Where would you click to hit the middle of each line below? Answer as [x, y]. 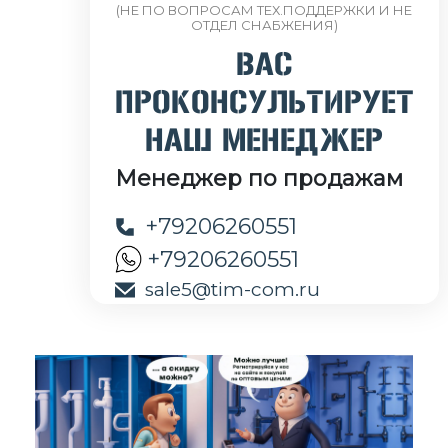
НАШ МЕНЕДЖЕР [264, 142]
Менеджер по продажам [258, 178]
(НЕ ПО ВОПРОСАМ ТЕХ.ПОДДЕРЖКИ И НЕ [264, 10]
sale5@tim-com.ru [232, 289]
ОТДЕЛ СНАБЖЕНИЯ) [264, 25]
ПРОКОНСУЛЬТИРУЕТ [264, 104]
